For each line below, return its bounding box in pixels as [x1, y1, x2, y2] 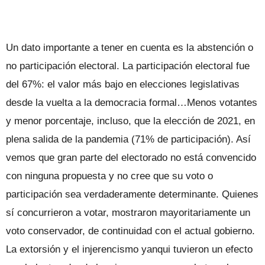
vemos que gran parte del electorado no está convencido [6, 151, 256, 163]
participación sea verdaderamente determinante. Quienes [6, 188, 258, 200]
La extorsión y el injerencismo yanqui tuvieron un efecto [6, 243, 253, 255]
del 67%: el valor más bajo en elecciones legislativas [6, 78, 240, 90]
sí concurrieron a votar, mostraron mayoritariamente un [6, 206, 250, 218]
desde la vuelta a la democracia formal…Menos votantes [6, 96, 257, 108]
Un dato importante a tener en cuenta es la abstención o [6, 41, 253, 53]
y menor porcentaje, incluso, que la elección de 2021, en [6, 115, 255, 127]
